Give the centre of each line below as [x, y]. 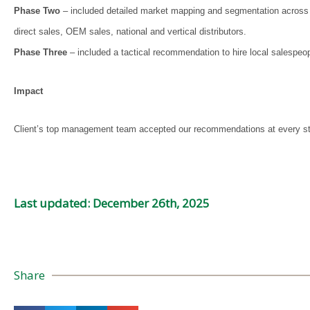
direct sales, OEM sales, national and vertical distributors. [130, 31]
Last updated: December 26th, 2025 [112, 203]
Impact [28, 91]
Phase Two [37, 11]
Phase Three [40, 52]
